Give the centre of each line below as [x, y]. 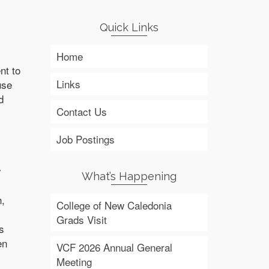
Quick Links [129, 27]
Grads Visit [81, 219]
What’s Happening [129, 176]
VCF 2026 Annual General [114, 247]
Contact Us [81, 111]
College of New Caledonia [114, 205]
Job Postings [85, 139]
